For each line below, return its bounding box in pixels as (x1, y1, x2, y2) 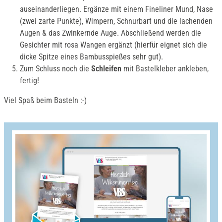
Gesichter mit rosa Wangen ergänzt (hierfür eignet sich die (20, 40, 207, 50)
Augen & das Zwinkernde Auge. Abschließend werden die (20, 28, 201, 38)
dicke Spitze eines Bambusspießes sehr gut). (20, 52, 163, 61)
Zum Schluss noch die (20, 64, 91, 73)
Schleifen (91, 64, 121, 73)
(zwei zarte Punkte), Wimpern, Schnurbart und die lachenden (20, 16, 213, 26)
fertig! (20, 76, 39, 85)
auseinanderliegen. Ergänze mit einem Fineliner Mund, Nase (20, 4, 213, 14)
